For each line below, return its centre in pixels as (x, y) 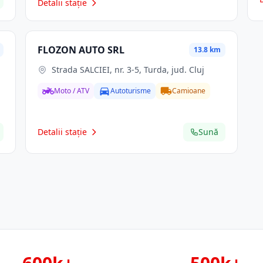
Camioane (188, 91)
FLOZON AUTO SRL (81, 50)
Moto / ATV (71, 91)
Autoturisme (130, 91)
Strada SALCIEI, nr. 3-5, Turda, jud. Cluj (128, 70)
